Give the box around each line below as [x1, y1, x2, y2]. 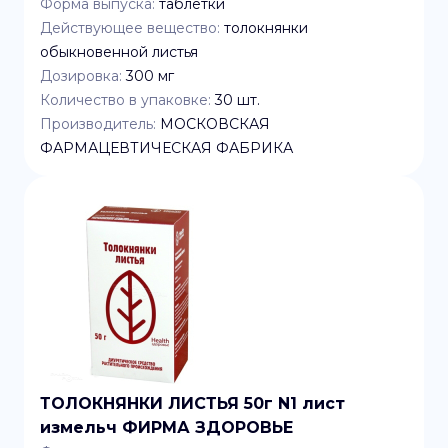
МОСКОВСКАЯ [160, 115, 270, 133]
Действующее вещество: [40, 19, 220, 37]
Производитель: [40, 115, 156, 133]
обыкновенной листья [40, 43, 198, 61]
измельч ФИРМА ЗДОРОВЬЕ [40, 418, 293, 437]
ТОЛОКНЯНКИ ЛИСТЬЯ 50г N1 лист [40, 394, 345, 413]
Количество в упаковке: [40, 91, 211, 109]
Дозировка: [40, 67, 122, 85]
